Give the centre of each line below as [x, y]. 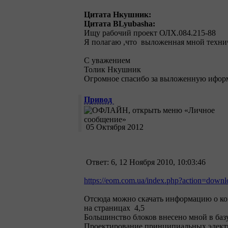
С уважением [107, 61]
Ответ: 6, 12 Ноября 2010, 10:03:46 [147, 162]
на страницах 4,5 [114, 208]
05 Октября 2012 [114, 127]
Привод [98, 100]
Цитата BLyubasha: [120, 24]
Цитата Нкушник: [118, 15]
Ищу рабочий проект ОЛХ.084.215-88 [150, 33]
